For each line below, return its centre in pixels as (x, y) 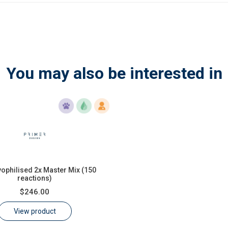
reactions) (35, 178)
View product (35, 211)
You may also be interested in (114, 73)
